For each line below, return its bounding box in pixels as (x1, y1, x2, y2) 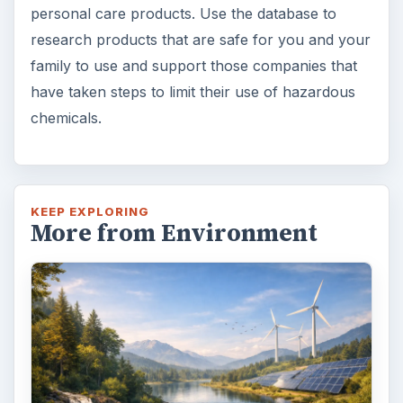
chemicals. (30, 108, 102, 127)
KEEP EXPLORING (30, 203, 150, 219)
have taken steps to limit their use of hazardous (30, 82, 355, 101)
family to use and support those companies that (30, 56, 357, 75)
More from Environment (30, 216, 318, 249)
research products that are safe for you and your (30, 30, 371, 49)
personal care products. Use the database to (30, 4, 336, 22)
